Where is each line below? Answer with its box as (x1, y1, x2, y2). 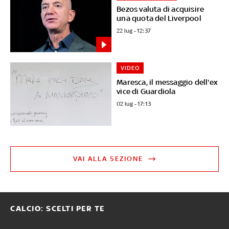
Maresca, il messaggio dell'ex (117, 78, 218, 87)
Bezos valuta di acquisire (117, 4, 204, 13)
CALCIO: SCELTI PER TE (10, 204, 105, 214)
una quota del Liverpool (117, 13, 201, 22)
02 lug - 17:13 (117, 100, 151, 108)
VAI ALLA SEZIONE (73, 155, 144, 163)
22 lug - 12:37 (117, 27, 151, 34)
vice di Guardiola (117, 87, 176, 96)
